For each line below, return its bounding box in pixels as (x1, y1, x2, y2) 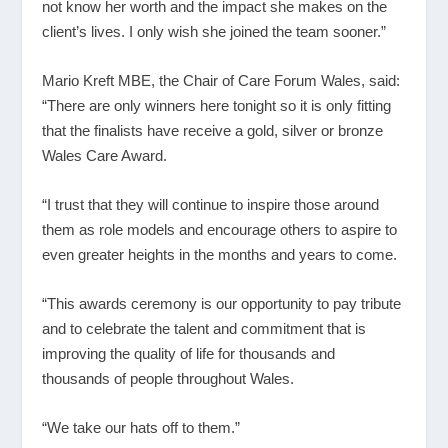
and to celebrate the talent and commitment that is (42, 319, 367, 337)
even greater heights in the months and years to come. (42, 245, 398, 263)
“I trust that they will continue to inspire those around (42, 195, 380, 213)
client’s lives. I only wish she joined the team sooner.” (42, 22, 387, 40)
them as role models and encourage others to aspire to (42, 220, 398, 238)
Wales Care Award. (42, 146, 168, 164)
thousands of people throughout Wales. (42, 369, 295, 387)
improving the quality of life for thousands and (42, 344, 336, 362)
